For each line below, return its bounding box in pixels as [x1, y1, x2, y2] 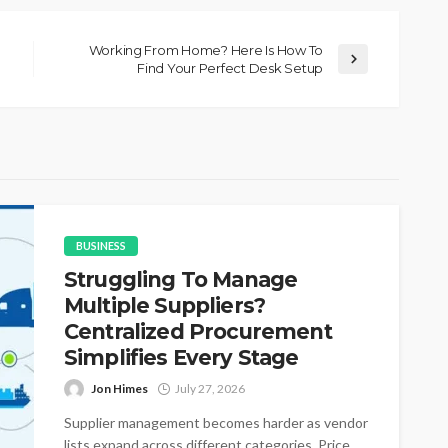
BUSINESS [76, 238, 126, 252]
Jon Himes [91, 380, 148, 396]
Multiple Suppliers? [64, 292, 266, 318]
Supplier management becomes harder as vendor [64, 413, 368, 431]
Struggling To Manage [64, 266, 298, 292]
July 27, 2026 [175, 380, 245, 396]
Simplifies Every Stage [64, 344, 299, 370]
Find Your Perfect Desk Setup [137, 59, 323, 76]
